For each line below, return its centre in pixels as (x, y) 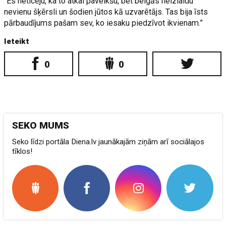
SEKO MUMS (41, 125)
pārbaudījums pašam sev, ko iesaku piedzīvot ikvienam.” (104, 23)
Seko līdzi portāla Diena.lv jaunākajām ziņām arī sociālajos (108, 142)
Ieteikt (17, 41)
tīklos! (22, 151)
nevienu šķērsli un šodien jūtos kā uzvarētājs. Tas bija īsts (106, 12)
